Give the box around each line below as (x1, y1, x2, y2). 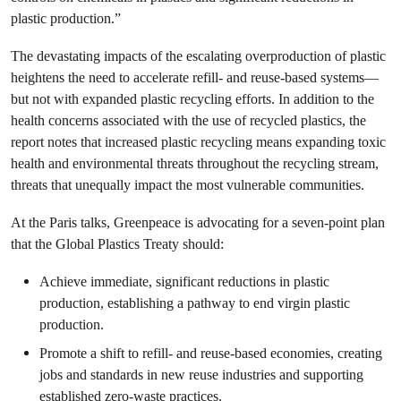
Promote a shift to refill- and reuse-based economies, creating (39, 344, 382, 362)
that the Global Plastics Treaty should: (11, 235, 224, 252)
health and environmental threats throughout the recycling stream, (11, 154, 379, 172)
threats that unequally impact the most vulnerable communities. (11, 175, 364, 193)
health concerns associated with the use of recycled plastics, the (11, 111, 366, 129)
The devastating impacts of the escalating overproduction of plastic (11, 47, 386, 64)
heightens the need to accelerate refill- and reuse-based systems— (11, 68, 379, 86)
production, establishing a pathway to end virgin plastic (39, 294, 350, 311)
